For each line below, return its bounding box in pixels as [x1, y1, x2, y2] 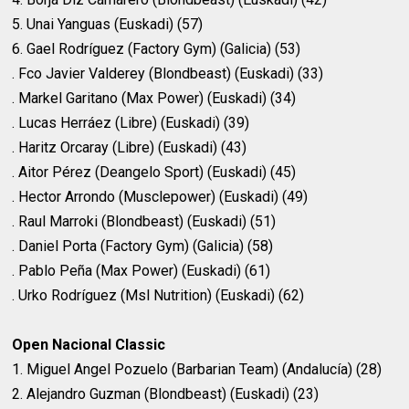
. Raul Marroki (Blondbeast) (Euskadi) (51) [12, 213, 277, 231]
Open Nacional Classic [12, 336, 166, 354]
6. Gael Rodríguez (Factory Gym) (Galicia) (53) [12, 40, 301, 58]
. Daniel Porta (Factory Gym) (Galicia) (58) [12, 237, 274, 256]
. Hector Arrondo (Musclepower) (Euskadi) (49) [12, 188, 309, 206]
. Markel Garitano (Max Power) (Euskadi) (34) [12, 89, 297, 108]
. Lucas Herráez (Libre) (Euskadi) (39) [12, 114, 250, 132]
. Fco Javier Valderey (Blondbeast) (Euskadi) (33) [12, 65, 324, 83]
